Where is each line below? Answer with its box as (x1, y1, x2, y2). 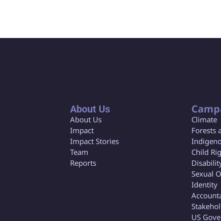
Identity (191, 180, 218, 190)
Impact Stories (70, 136, 119, 147)
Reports (70, 158, 96, 168)
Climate (191, 114, 217, 125)
